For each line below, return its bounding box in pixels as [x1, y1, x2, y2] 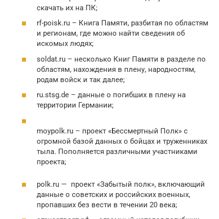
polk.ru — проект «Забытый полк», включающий [37, 179, 205, 189]
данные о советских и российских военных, [37, 190, 190, 199]
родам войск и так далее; [37, 75, 125, 84]
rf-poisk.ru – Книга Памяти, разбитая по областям [37, 19, 208, 28]
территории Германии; [37, 101, 113, 110]
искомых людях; [37, 39, 93, 48]
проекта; [37, 157, 66, 166]
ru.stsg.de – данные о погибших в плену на [37, 90, 186, 100]
